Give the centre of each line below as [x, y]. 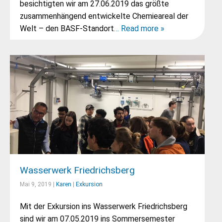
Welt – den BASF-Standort [67, 28]
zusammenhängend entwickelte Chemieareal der [104, 16]
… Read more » [139, 28]
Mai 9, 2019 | [38, 184]
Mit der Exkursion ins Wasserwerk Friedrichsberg [104, 206]
